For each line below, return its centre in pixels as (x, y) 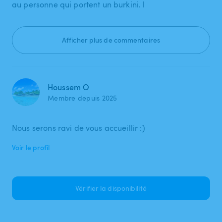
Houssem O (69, 87)
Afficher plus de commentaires (111, 40)
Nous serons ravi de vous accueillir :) (79, 128)
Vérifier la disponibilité (111, 188)
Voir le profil (31, 147)
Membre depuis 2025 (83, 98)
